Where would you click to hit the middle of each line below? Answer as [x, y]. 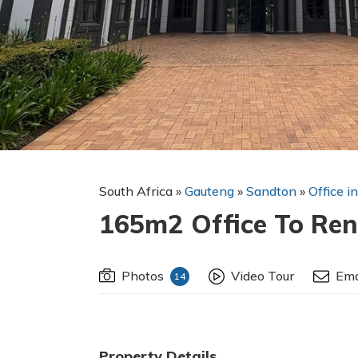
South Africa [137, 191]
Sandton [271, 191]
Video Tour [263, 276]
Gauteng [209, 191]
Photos [143, 276]
